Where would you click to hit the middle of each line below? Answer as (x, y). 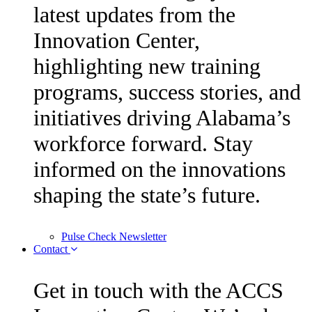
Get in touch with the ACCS (158, 291)
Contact (52, 249)
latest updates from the (134, 15)
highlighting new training (147, 67)
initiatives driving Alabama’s (162, 118)
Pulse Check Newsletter (114, 237)
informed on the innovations (159, 170)
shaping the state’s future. (147, 195)
